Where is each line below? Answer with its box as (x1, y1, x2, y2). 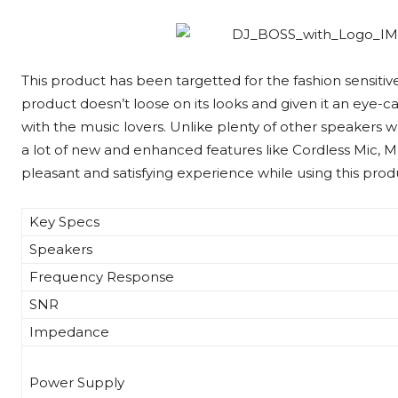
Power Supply (29, 374, 124, 392)
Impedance (29, 323, 109, 341)
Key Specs (29, 213, 99, 231)
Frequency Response (29, 268, 174, 286)
